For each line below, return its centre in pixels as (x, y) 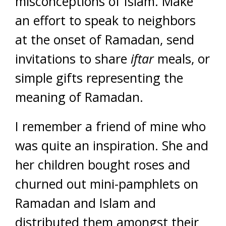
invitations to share (73, 59)
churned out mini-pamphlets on (107, 184)
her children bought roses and (103, 165)
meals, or (182, 59)
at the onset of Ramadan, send (105, 40)
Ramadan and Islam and (86, 203)
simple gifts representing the (99, 78)
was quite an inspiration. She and (112, 146)
